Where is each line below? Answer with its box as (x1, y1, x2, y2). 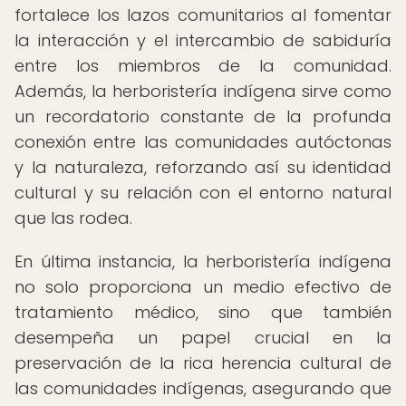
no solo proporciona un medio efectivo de (14, 275, 391, 298)
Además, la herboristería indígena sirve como (14, 80, 391, 102)
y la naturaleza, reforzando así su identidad (14, 156, 391, 179)
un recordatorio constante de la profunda (14, 105, 391, 128)
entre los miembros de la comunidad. (14, 54, 391, 77)
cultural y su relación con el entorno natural (14, 181, 391, 204)
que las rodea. (14, 207, 132, 229)
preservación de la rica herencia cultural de (14, 352, 391, 374)
